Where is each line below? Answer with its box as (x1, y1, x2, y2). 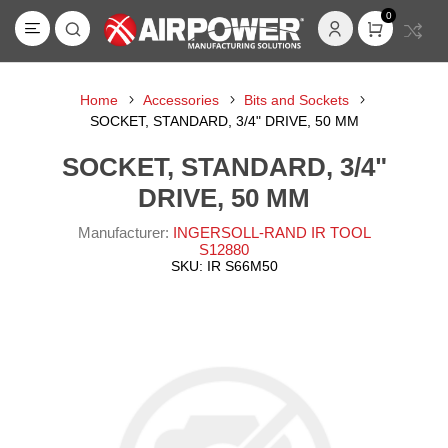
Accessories (143, 92, 219, 108)
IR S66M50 (206, 258, 278, 274)
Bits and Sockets (244, 92, 349, 108)
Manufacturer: (77, 224, 169, 241)
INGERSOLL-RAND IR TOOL (172, 224, 371, 241)
